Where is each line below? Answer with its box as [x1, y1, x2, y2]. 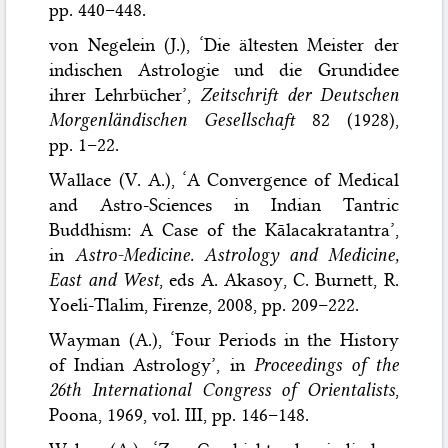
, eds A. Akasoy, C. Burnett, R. [158, 268, 399, 291]
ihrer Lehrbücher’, [49, 83, 200, 106]
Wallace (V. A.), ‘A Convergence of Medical [49, 168, 399, 191]
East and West [49, 268, 159, 291]
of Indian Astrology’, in [49, 353, 254, 376]
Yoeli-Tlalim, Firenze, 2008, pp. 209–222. [49, 293, 360, 316]
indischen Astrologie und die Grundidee [49, 58, 399, 81]
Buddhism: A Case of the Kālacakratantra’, [49, 218, 399, 241]
